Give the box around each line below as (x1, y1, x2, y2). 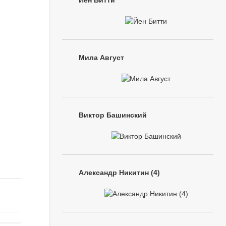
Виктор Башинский (79, 111, 147, 119)
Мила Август (79, 53, 124, 62)
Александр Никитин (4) (79, 168, 160, 177)
